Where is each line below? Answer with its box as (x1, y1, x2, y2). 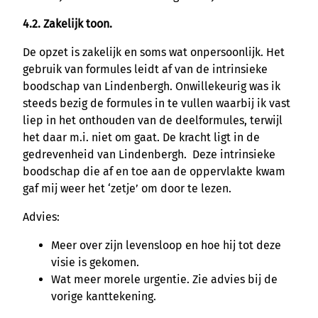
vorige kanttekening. (51, 289, 156, 303)
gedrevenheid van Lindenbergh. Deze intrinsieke (23, 147, 275, 161)
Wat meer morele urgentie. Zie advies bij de (51, 272, 278, 286)
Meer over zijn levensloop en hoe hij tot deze (51, 238, 281, 252)
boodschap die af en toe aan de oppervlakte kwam (23, 164, 285, 178)
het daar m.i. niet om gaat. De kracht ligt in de (23, 130, 260, 144)
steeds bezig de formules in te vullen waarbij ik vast (23, 96, 290, 110)
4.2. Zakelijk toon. (23, 16, 112, 31)
